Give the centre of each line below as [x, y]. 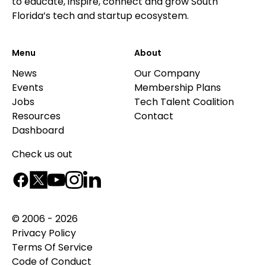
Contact [154, 116]
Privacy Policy [44, 233]
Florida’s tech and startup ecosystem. [100, 16]
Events [28, 88]
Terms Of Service [52, 247]
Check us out [42, 154]
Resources [36, 116]
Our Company [167, 73]
